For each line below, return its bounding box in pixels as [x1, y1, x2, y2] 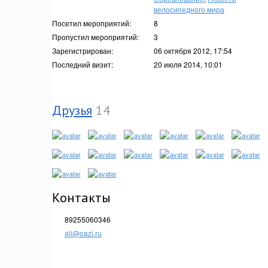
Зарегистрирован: [52, 45, 113, 56]
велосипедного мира [154, 4, 224, 14]
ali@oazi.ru [65, 228, 102, 238]
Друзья [52, 102, 92, 118]
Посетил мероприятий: [52, 18, 131, 28]
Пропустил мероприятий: [52, 32, 139, 42]
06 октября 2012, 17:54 [154, 45, 232, 56]
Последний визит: [52, 59, 113, 69]
